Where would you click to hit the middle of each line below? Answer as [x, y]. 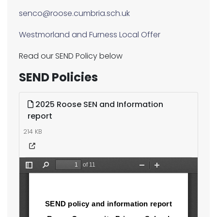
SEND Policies [58, 77]
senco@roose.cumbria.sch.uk [74, 14]
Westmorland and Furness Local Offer [90, 35]
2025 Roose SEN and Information [98, 105]
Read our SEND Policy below [71, 56]
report [40, 116]
